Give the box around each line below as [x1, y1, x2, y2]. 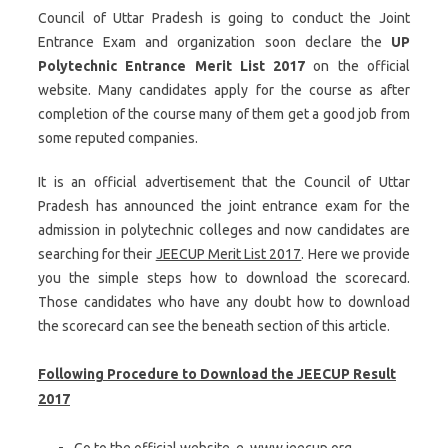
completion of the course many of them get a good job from [38, 106, 410, 122]
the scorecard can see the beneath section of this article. [38, 318, 390, 334]
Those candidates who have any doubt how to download [38, 294, 410, 310]
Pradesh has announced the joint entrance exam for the [38, 198, 410, 214]
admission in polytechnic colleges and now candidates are [38, 222, 410, 238]
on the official [305, 58, 411, 74]
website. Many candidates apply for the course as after [38, 82, 410, 98]
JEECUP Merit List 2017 [155, 246, 302, 262]
